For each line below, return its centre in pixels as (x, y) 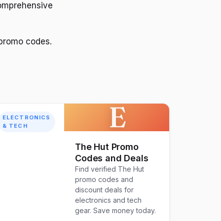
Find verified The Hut (110, 169)
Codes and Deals (112, 158)
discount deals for (105, 190)
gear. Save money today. (116, 211)
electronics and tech (109, 200)
